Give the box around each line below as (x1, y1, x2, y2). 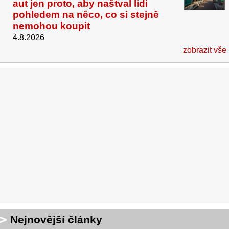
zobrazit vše (183, 45, 226, 55)
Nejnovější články (10, 214, 102, 226)
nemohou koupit (13, 20, 90, 32)
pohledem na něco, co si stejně (13, 9, 159, 20)
